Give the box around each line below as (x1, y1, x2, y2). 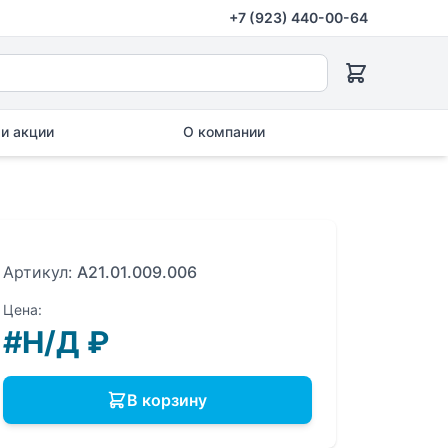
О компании (183, 123, 265, 140)
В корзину (127, 390, 208, 410)
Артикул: (2, 262, 77, 282)
